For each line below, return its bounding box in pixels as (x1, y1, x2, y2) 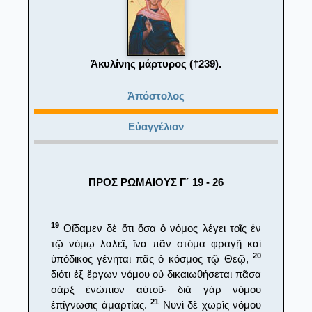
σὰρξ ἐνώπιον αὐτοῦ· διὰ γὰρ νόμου (51, 283, 261, 295)
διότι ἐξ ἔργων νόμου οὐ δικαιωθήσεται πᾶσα (51, 267, 261, 280)
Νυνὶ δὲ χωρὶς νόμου (159, 298, 261, 311)
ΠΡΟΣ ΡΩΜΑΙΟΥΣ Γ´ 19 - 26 (88, 175, 224, 188)
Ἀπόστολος (127, 89, 185, 102)
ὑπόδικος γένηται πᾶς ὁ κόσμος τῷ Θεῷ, (51, 252, 253, 265)
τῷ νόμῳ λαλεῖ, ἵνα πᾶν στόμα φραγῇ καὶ (51, 237, 261, 249)
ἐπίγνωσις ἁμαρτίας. (51, 298, 150, 311)
